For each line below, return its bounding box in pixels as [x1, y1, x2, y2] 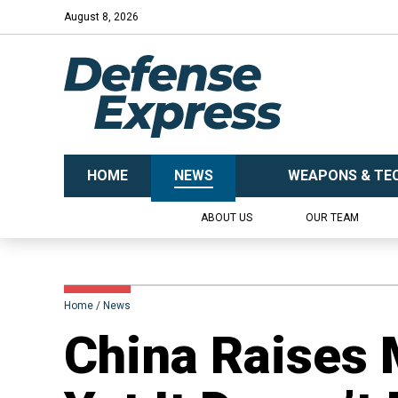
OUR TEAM [305, 211, 359, 224]
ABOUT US [200, 211, 252, 224]
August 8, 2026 [64, 11, 139, 23]
